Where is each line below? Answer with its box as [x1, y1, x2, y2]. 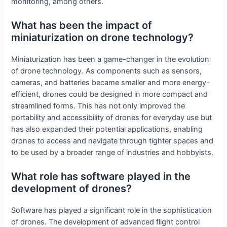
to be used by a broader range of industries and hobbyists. [11, 147, 214, 157]
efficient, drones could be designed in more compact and [11, 89, 208, 99]
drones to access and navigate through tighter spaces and [11, 136, 214, 145]
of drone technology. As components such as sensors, [11, 66, 202, 75]
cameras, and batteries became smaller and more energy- [11, 78, 210, 87]
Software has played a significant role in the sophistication [11, 206, 212, 215]
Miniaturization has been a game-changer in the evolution [11, 54, 210, 64]
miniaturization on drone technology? [11, 31, 194, 44]
